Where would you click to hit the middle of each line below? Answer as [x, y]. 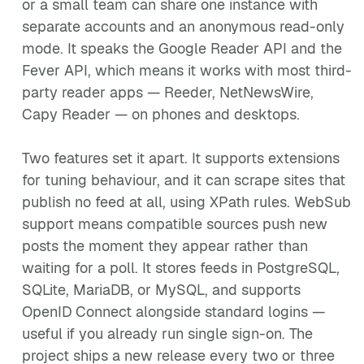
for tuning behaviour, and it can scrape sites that [184, 180]
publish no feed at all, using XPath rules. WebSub [186, 202]
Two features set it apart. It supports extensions [181, 158]
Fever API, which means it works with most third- [187, 70]
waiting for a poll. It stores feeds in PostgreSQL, [181, 268]
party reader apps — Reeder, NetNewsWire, [168, 92]
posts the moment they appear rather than [165, 246]
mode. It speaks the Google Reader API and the [182, 48]
